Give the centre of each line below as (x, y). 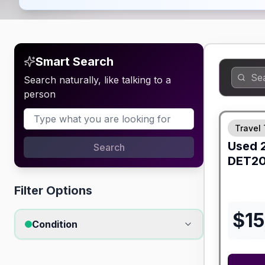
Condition (55, 224)
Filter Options (53, 190)
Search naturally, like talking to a (97, 80)
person (40, 94)
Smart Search (75, 62)
